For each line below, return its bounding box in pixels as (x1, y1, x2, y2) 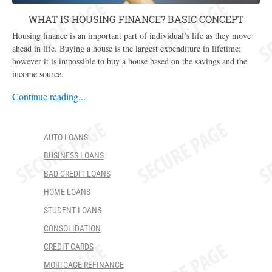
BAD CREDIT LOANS (43, 168, 110, 178)
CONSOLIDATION (43, 223, 101, 233)
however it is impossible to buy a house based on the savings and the (12, 55, 247, 67)
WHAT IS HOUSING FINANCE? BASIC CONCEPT (29, 12, 243, 25)
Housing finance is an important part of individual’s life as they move (12, 29, 251, 41)
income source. (12, 67, 64, 80)
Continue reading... (12, 89, 86, 103)
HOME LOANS (43, 186, 90, 197)
